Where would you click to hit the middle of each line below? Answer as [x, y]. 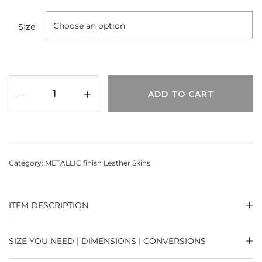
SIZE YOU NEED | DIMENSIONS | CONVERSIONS [107, 241]
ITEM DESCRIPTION [49, 205]
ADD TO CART [181, 94]
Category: [27, 163]
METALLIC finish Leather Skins [98, 163]
